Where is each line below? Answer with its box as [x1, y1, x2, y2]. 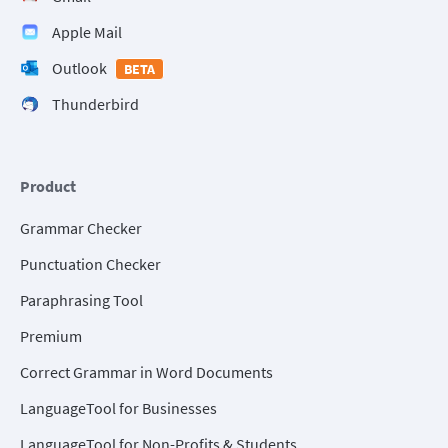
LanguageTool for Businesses [20, 398, 217, 419]
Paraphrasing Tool [20, 290, 143, 311]
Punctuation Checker [20, 254, 161, 275]
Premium [20, 326, 82, 347]
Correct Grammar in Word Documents [20, 362, 273, 383]
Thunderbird [52, 94, 139, 115]
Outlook [52, 58, 107, 79]
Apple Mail [52, 22, 122, 43]
